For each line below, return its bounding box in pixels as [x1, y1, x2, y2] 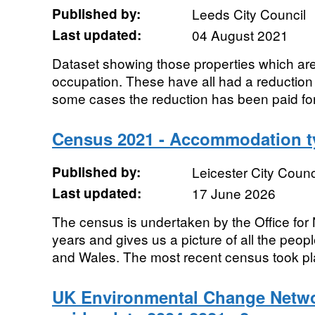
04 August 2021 [191, 25, 288, 44]
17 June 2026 [191, 184, 276, 202]
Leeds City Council [191, 4, 306, 23]
